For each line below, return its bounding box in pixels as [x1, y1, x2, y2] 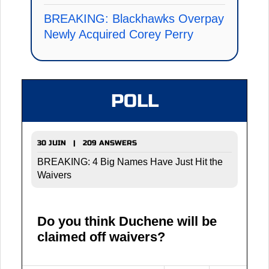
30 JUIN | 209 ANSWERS [37, 138, 137, 147]
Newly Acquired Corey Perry [44, 27, 193, 41]
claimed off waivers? [37, 229, 165, 244]
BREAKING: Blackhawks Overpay [44, 11, 224, 25]
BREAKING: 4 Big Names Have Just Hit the [37, 156, 223, 167]
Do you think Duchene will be [37, 213, 217, 229]
